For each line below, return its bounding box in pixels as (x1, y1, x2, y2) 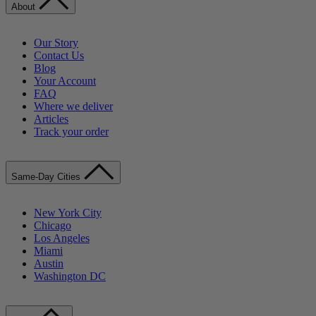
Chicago (34, 219, 71, 232)
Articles (34, 113, 68, 126)
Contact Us (34, 49, 84, 62)
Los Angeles (34, 232, 90, 245)
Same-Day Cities (11, 171, 83, 183)
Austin (34, 257, 63, 270)
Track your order (34, 126, 109, 138)
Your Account (34, 75, 96, 87)
